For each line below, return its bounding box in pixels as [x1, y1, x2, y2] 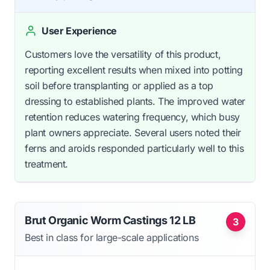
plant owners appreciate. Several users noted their [25, 126, 242, 139]
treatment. [25, 157, 68, 170]
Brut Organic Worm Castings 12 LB [25, 213, 196, 227]
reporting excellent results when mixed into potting [25, 63, 243, 76]
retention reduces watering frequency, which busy [25, 110, 240, 123]
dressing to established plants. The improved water [25, 95, 246, 107]
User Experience [42, 24, 117, 37]
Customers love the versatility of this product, [25, 48, 221, 60]
